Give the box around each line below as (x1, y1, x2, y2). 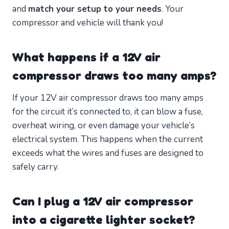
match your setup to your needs (28, 3, 162, 15)
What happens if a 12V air (12, 50, 161, 65)
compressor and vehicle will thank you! (12, 17, 163, 29)
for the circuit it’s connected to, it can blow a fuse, (12, 106, 203, 118)
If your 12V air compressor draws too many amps (12, 92, 203, 104)
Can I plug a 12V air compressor (12, 194, 193, 209)
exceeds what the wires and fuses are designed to (12, 147, 203, 159)
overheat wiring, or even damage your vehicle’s (12, 120, 195, 132)
